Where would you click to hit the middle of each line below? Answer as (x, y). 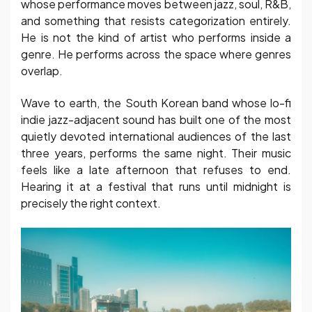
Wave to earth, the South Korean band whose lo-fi (156, 103)
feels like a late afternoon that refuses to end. (156, 170)
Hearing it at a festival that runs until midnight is (156, 187)
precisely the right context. (91, 203)
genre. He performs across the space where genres (156, 54)
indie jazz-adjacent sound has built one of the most (156, 120)
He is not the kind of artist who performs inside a (156, 37)
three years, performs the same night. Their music (156, 153)
